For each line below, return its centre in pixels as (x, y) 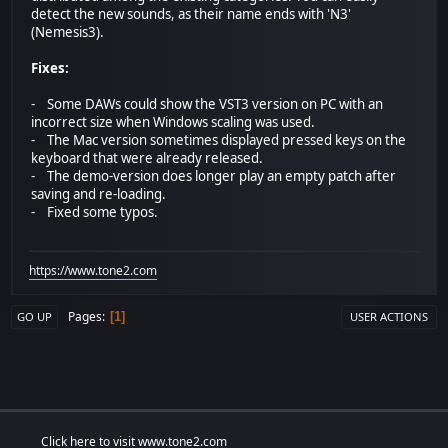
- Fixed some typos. (95, 212)
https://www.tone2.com (93, 271)
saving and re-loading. (99, 194)
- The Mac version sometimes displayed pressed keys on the (219, 140)
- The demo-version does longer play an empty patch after (214, 176)
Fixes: (50, 68)
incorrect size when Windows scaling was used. (173, 122)
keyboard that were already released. (147, 158)
